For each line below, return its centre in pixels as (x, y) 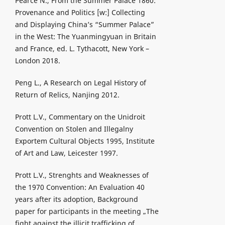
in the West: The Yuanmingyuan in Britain (85, 37)
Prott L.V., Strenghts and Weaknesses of (82, 175)
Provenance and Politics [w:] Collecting (80, 13)
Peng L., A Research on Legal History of (80, 83)
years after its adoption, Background (76, 199)
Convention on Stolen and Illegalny (74, 129)
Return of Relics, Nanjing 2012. (67, 95)
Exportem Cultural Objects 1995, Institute (85, 141)
